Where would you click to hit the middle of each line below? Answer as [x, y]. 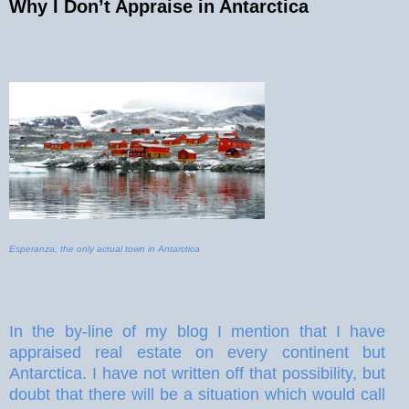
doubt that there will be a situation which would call [198, 394]
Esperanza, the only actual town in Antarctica [105, 249]
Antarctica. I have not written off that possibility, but [198, 373]
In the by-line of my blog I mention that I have [198, 331]
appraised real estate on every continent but [198, 352]
